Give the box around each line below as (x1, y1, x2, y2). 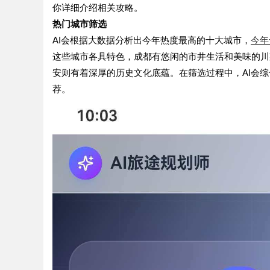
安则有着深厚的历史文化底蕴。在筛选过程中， (52, 67, 242, 78)
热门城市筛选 (52, 19, 107, 29)
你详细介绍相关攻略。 (52, 2, 143, 13)
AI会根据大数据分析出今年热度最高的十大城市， (52, 35, 251, 45)
